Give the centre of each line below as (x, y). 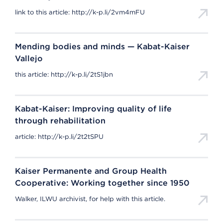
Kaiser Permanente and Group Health (91, 171)
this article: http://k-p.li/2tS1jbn (66, 74)
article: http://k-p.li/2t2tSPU (63, 137)
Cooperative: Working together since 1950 (102, 183)
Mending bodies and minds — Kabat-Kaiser (102, 47)
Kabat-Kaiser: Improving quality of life (93, 109)
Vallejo (29, 58)
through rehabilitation (60, 121)
